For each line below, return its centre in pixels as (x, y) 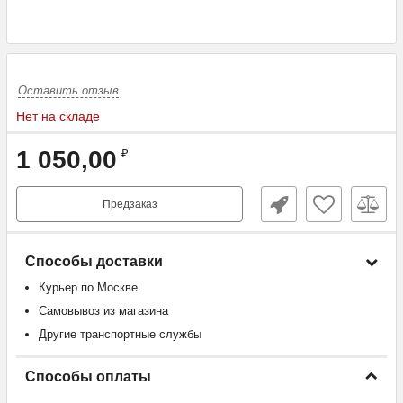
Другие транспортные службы (120, 334)
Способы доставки (94, 261)
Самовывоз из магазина (103, 311)
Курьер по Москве (88, 287)
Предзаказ (130, 204)
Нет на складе (58, 116)
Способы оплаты (88, 376)
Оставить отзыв (68, 90)
